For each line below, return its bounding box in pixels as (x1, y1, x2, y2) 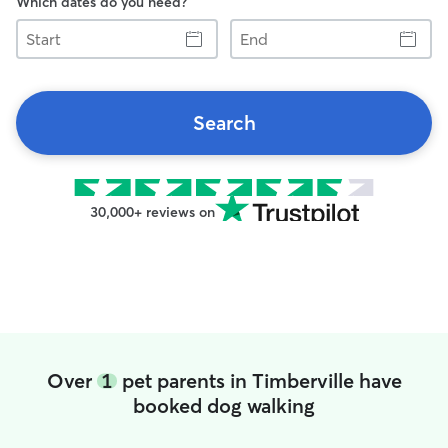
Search (192, 110, 256, 135)
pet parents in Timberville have (116, 368, 402, 393)
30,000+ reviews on (89, 203, 215, 221)
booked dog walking (133, 393, 315, 418)
